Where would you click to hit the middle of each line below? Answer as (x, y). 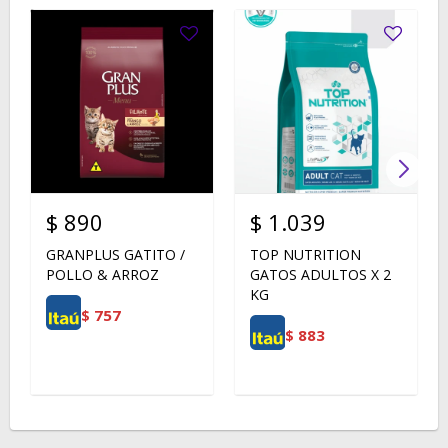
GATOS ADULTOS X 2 (320, 274)
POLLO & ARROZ (102, 274)
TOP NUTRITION (305, 254)
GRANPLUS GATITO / (115, 254)
